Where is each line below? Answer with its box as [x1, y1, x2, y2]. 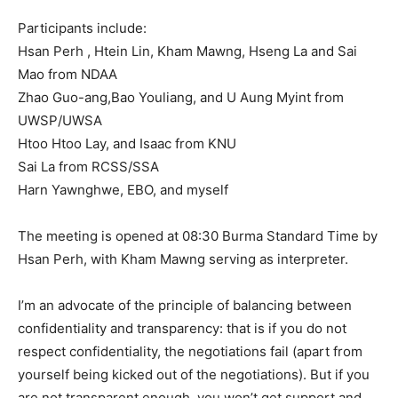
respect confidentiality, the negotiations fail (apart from [18, 343, 362, 360]
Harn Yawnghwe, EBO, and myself [18, 181, 228, 198]
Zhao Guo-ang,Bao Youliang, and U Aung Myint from [18, 89, 344, 106]
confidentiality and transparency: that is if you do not [18, 320, 346, 337]
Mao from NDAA [18, 66, 117, 83]
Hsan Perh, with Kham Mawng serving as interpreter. [18, 251, 348, 267]
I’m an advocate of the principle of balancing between [18, 297, 352, 314]
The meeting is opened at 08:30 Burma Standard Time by [18, 227, 378, 244]
